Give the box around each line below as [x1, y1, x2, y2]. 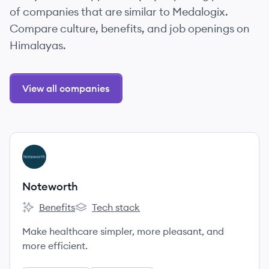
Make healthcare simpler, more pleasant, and [22, 225, 224, 237]
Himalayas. [10, 38, 66, 52]
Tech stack [92, 201, 140, 213]
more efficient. [22, 240, 88, 252]
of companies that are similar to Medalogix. [10, 5, 228, 19]
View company [22, 145, 88, 157]
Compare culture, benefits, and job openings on [10, 22, 250, 35]
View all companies [22, 82, 110, 94]
